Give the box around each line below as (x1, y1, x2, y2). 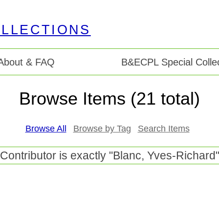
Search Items (137, 124, 190, 134)
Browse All (25, 124, 66, 134)
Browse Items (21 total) (19, 88, 200, 109)
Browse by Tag (73, 124, 131, 134)
